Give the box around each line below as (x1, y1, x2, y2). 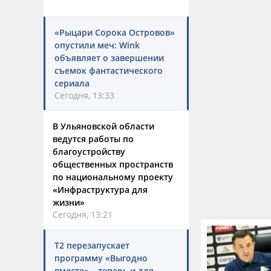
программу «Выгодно (54, 252, 148, 264)
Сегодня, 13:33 (54, 90, 114, 101)
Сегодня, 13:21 (53, 209, 113, 220)
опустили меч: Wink (54, 39, 140, 51)
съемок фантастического (54, 65, 163, 76)
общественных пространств (53, 158, 173, 170)
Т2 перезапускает (54, 240, 129, 251)
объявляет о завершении (54, 52, 164, 64)
